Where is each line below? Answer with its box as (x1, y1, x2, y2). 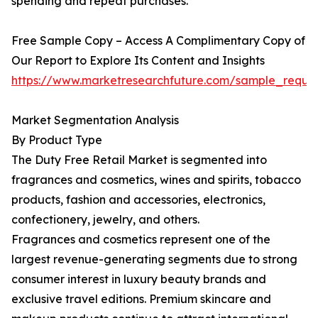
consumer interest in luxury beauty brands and (11, 272, 266, 287)
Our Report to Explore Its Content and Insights (11, 53, 265, 68)
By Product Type (11, 133, 102, 148)
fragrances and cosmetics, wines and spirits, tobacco (11, 172, 301, 187)
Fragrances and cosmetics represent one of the (11, 232, 270, 247)
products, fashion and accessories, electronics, (11, 192, 265, 207)
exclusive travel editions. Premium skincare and (11, 292, 271, 307)
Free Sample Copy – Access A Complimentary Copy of (11, 33, 305, 48)
